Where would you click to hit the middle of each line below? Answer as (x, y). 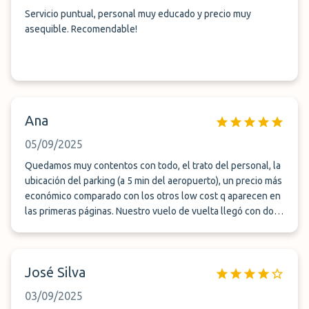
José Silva (55, 272)
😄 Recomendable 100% (83, 241)
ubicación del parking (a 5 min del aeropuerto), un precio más (153, 181)
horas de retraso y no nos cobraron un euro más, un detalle (150, 226)
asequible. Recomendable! (104, 29)
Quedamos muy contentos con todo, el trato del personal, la (153, 166)
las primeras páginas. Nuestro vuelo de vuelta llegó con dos (70, 211)
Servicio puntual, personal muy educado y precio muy (138, 14)
